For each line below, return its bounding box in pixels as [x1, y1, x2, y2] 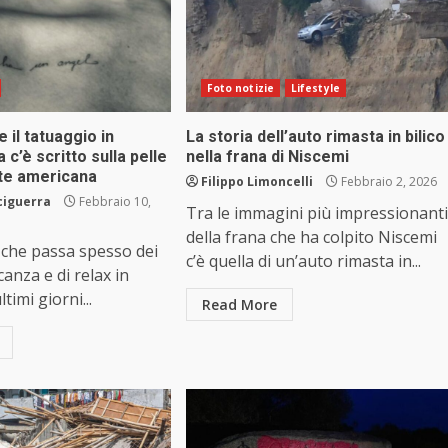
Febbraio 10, [76, 193, 152, 211]
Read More [201, 295, 277, 315]
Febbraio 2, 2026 [337, 173, 437, 191]
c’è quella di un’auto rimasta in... [185, 250, 421, 273]
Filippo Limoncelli [200, 173, 313, 191]
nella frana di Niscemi [185, 147, 349, 167]
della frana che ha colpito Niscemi [185, 226, 437, 249]
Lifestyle [290, 81, 340, 96]
